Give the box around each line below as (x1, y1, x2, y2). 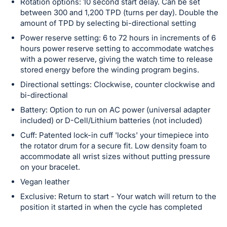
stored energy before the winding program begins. (20, 65, 199, 74)
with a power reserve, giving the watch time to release (20, 54, 213, 64)
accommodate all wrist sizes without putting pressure (20, 152, 210, 161)
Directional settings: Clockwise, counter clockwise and (20, 80, 215, 89)
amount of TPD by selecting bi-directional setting (20, 18, 196, 28)
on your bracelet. (20, 162, 80, 172)
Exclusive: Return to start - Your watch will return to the (20, 192, 216, 201)
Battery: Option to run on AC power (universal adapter (20, 105, 210, 115)
